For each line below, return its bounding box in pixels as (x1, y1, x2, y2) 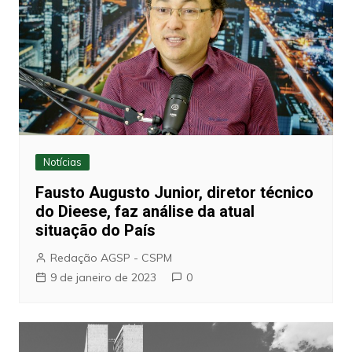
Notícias (42, 156, 82, 169)
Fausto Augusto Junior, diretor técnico (35, 183, 313, 203)
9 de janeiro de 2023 (49, 270, 156, 285)
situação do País (35, 221, 156, 240)
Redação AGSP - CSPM (49, 251, 172, 266)
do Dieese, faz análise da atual (35, 202, 255, 222)
